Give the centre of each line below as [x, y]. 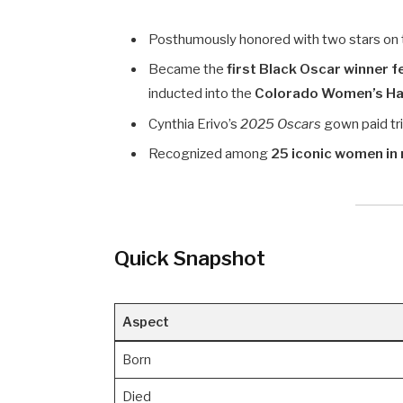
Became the [188, 70]
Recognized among [210, 154]
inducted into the [202, 94]
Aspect [145, 322]
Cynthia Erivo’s [195, 124]
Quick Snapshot [190, 259]
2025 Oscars [281, 124]
